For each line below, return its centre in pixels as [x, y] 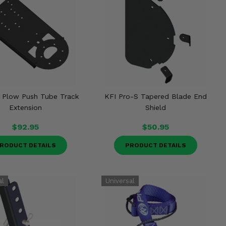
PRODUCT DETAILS [156, 145]
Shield [156, 107]
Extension [25, 107]
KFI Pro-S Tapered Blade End [156, 96]
